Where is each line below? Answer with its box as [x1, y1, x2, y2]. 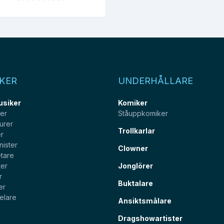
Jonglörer [118, 161, 153, 170]
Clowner [118, 143, 148, 152]
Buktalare [118, 178, 153, 187]
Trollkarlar [118, 126, 155, 135]
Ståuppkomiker [118, 108, 168, 117]
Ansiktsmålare [118, 196, 171, 205]
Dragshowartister [118, 213, 182, 222]
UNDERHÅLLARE [118, 74, 193, 86]
